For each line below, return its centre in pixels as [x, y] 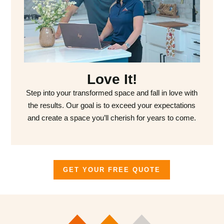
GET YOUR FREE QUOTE [112, 170]
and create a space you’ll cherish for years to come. [112, 118]
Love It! [112, 79]
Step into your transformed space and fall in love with [112, 93]
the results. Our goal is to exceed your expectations [112, 105]
